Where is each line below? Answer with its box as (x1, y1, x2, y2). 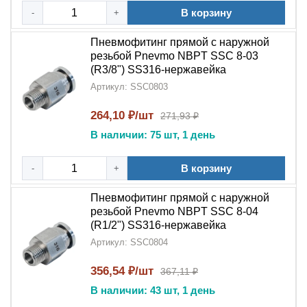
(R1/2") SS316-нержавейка (90, 219, 226, 231)
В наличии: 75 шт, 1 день (90, 129, 215, 140)
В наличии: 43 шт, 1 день (90, 284, 215, 296)
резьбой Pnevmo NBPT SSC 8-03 (90, 50, 258, 62)
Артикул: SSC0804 (90, 237, 168, 247)
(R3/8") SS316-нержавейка (90, 64, 226, 75)
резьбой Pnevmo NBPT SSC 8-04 (90, 206, 258, 217)
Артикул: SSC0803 (90, 82, 168, 92)
